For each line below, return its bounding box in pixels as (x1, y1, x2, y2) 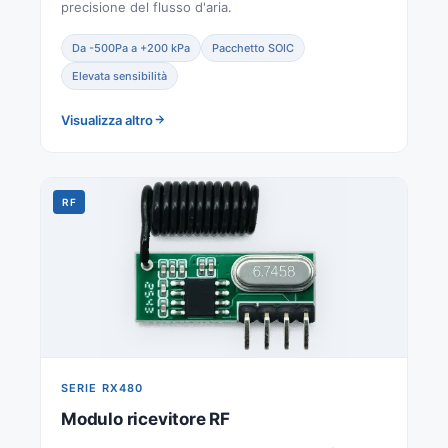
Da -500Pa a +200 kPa (72, 40, 190, 55)
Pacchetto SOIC (212, 40, 294, 55)
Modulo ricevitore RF (61, 408, 230, 429)
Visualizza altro (61, 111, 153, 128)
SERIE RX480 (61, 380, 144, 395)
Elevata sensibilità (72, 68, 167, 83)
